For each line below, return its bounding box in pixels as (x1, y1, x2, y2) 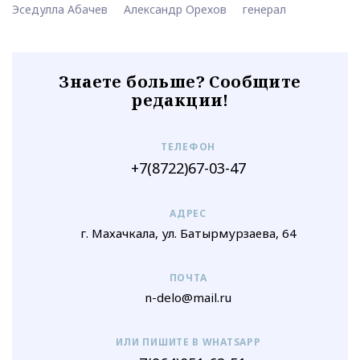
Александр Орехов (124, 2, 227, 18)
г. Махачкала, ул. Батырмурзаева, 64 (80, 225, 297, 242)
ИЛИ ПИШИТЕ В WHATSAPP (115, 335, 261, 350)
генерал (243, 2, 286, 18)
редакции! (131, 89, 229, 112)
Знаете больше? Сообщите (59, 71, 301, 93)
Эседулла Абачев (12, 2, 108, 18)
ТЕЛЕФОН (161, 140, 215, 154)
